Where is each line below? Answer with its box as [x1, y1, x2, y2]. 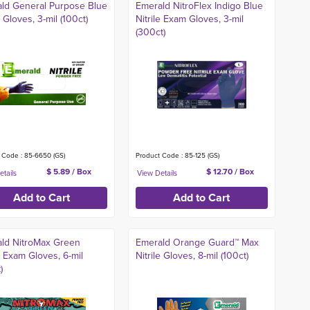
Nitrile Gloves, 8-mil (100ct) [135, 248, 248, 263]
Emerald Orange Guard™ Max [135, 235, 259, 250]
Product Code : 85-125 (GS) [135, 150, 219, 161]
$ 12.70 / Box [206, 165, 255, 178]
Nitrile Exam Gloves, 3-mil [135, 12, 244, 26]
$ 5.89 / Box [46, 165, 91, 178]
